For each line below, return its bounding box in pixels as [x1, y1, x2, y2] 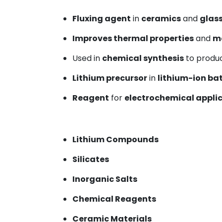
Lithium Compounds [72, 134, 159, 145]
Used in [72, 53, 102, 64]
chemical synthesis [102, 53, 184, 64]
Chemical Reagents [72, 193, 156, 205]
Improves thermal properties [72, 33, 194, 44]
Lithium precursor [72, 72, 147, 84]
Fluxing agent [72, 13, 131, 24]
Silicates [72, 154, 109, 165]
